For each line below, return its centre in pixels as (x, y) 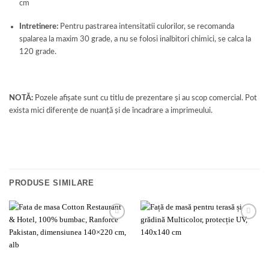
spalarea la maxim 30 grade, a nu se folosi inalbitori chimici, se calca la (135, 39)
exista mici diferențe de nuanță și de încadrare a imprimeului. (111, 110)
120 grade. (38, 51)
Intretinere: (39, 26)
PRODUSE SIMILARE (52, 183)
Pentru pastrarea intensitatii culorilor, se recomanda (147, 26)
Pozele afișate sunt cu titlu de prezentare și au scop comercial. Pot (145, 98)
